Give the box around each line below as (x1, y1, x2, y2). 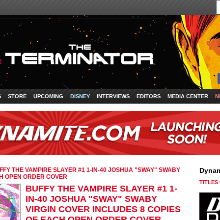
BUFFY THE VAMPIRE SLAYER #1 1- (26, 184, 177, 193)
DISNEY (70, 93, 90, 99)
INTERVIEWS (97, 93, 130, 99)
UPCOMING (33, 93, 63, 99)
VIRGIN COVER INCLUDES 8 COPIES (26, 204, 181, 214)
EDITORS (137, 93, 161, 99)
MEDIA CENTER (167, 93, 208, 99)
